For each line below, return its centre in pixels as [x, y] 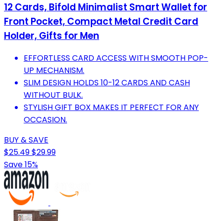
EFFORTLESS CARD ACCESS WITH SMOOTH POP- [116, 58]
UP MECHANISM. [54, 71]
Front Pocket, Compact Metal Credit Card [101, 21]
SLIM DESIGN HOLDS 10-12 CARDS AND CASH [107, 83]
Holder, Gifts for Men [52, 36]
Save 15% [21, 165]
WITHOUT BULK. [53, 95]
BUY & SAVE [26, 140]
